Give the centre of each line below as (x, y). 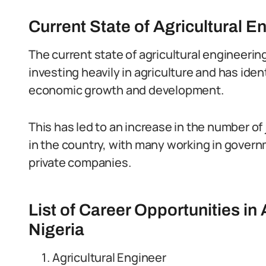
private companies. (80, 162)
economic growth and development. (126, 90)
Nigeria (56, 229)
